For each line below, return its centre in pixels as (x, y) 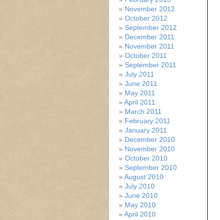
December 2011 (150, 37)
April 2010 (140, 214)
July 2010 (140, 186)
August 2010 (144, 177)
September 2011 (151, 65)
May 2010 (140, 205)
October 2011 (146, 55)
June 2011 (141, 83)
